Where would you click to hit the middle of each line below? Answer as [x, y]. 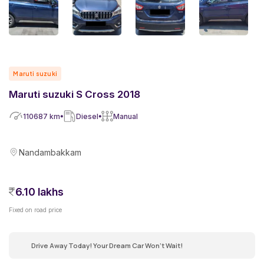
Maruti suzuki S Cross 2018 [75, 94]
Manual [126, 116]
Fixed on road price [35, 210]
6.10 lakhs [39, 192]
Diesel [87, 116]
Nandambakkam [50, 152]
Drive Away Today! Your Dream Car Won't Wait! [107, 245]
